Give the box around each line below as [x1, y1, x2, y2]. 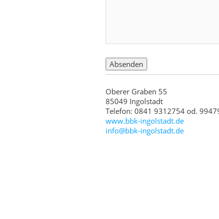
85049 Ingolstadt [106, 96, 163, 107]
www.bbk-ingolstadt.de [106, 116, 184, 126]
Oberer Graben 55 [106, 87, 168, 97]
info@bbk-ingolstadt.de [106, 126, 184, 136]
